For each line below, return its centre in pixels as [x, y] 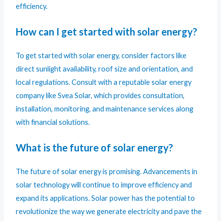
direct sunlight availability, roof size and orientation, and [105, 69]
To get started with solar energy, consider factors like [101, 55]
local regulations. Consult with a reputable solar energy [104, 82]
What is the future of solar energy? [95, 148]
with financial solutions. [53, 122]
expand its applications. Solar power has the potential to [106, 198]
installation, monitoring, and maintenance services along [105, 109]
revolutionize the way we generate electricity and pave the [109, 212]
